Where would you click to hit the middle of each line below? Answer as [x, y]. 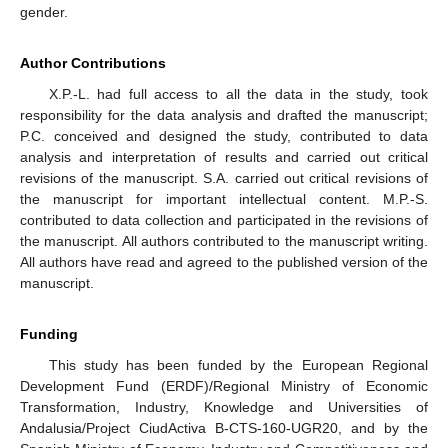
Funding [49, 334]
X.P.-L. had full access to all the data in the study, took [238, 94]
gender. [44, 12]
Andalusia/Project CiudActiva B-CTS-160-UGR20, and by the [224, 428]
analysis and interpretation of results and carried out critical [224, 157]
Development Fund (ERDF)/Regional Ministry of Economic [224, 386]
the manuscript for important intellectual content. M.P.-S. [224, 199]
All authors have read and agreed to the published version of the [224, 262]
